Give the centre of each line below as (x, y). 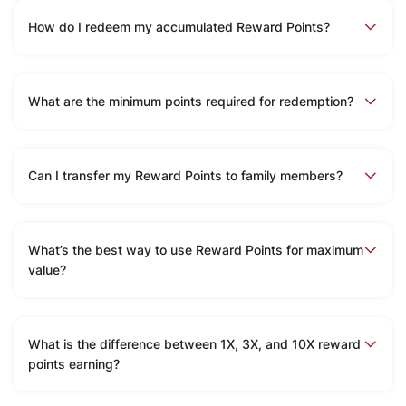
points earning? (74, 364)
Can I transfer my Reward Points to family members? (185, 176)
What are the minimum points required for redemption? (191, 101)
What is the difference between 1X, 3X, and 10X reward (194, 344)
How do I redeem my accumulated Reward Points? (179, 27)
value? (47, 270)
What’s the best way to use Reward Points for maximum (196, 250)
